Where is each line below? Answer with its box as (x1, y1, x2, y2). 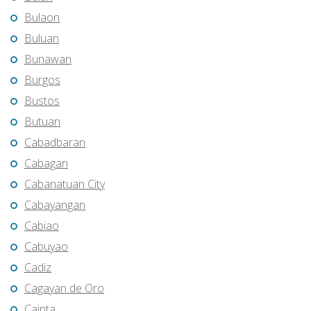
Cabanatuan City (24, 176, 105, 192)
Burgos (24, 72, 60, 88)
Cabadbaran (24, 135, 85, 151)
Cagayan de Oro (24, 280, 104, 296)
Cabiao (24, 218, 59, 234)
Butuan (24, 114, 60, 130)
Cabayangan (24, 197, 85, 213)
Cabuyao (24, 239, 68, 255)
